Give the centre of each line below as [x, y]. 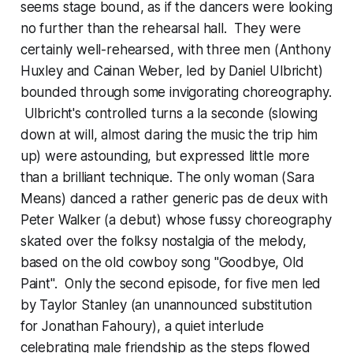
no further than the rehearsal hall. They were [160, 28]
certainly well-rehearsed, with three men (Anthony [175, 49]
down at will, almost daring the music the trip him [169, 134]
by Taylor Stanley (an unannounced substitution [166, 305]
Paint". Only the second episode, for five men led [171, 283]
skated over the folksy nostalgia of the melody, [163, 241]
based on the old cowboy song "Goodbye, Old [162, 262]
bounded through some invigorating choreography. [176, 92]
